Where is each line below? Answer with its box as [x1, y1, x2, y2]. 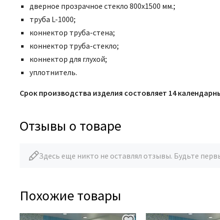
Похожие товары [20, 187, 121, 204]
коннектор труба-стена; [29, 27, 115, 37]
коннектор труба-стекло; [29, 41, 119, 51]
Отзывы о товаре [20, 117, 121, 135]
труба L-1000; [29, 14, 76, 24]
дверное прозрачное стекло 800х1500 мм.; [29, 1, 175, 11]
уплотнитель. [29, 67, 77, 77]
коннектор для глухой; [29, 54, 107, 64]
